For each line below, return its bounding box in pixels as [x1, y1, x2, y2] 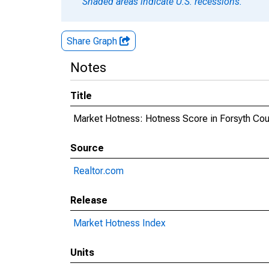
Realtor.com [73, 165, 124, 177]
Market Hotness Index [73, 217, 166, 229]
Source [70, 142, 104, 154]
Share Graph [67, 35, 119, 47]
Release [70, 195, 107, 206]
